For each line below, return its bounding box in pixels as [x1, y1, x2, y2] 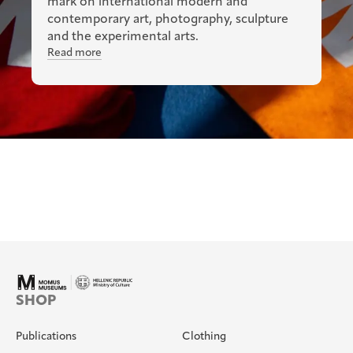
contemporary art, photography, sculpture [47, 13, 288, 27]
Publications [16, 331, 76, 344]
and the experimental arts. [47, 31, 199, 44]
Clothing [182, 331, 226, 344]
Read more [47, 47, 102, 60]
